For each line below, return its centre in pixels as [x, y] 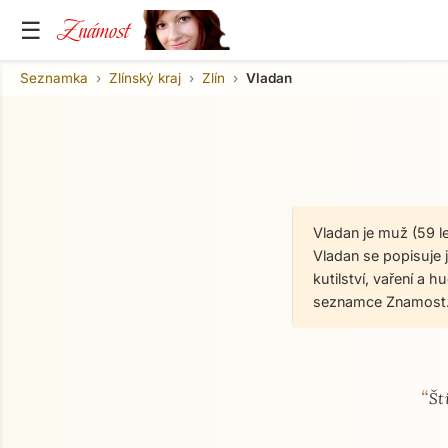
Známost [93, 30]
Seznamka [54, 77]
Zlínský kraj [145, 77]
